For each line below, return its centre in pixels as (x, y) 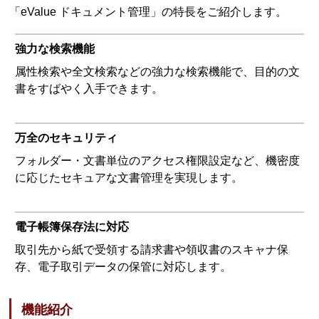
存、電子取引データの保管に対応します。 (124, 266)
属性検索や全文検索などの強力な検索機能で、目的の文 (158, 71)
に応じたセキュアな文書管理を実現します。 (129, 177)
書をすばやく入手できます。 (89, 88)
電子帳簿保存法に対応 (72, 226)
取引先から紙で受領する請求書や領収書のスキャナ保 (152, 249)
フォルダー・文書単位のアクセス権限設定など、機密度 (158, 160)
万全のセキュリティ (67, 137)
